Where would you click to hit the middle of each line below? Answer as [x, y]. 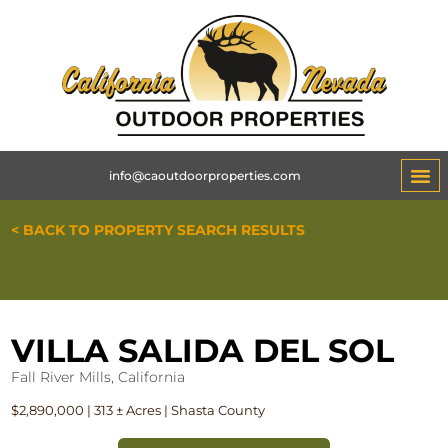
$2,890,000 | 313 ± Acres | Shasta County [138, 410]
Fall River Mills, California [98, 377]
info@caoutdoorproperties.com [204, 175]
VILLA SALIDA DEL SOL [203, 351]
